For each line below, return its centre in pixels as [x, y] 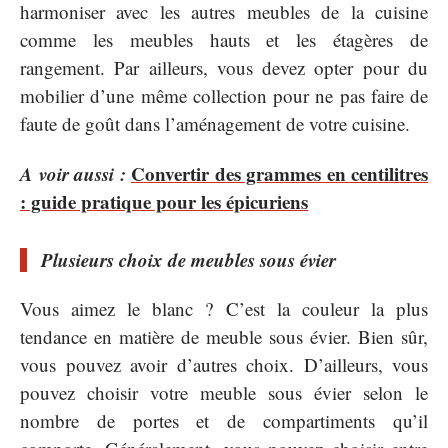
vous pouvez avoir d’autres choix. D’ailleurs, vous [224, 364]
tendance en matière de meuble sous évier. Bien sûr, [224, 336]
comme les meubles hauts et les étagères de [224, 39]
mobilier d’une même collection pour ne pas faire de [224, 95]
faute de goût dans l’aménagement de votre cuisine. [215, 123]
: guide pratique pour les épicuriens [164, 202]
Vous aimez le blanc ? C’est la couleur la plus [224, 308]
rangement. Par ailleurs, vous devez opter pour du [224, 67]
